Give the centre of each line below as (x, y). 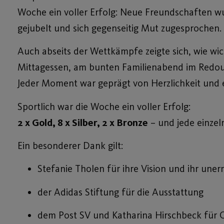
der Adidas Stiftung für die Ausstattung (120, 192)
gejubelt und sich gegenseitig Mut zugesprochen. (119, 28)
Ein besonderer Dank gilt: (70, 145)
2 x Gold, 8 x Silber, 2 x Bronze (83, 122)
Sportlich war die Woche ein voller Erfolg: (104, 106)
